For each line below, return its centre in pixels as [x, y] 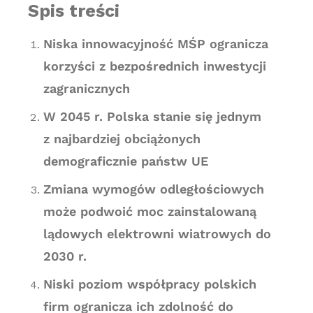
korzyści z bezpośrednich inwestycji [154, 66]
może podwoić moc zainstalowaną [150, 211]
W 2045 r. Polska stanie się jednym [152, 116]
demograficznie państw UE [125, 161]
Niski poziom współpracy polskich [150, 284]
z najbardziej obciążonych [122, 139]
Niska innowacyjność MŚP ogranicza [155, 44]
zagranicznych [86, 88]
